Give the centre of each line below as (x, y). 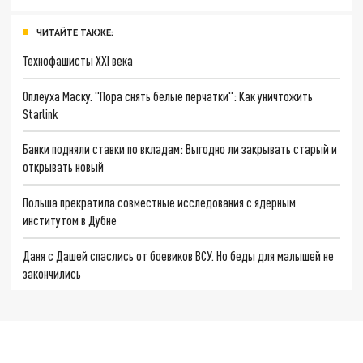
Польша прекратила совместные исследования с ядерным (160, 202)
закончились (52, 273)
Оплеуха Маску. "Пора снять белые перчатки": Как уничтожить (168, 96)
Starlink (41, 113)
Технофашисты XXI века (78, 60)
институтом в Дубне (70, 220)
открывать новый (64, 167)
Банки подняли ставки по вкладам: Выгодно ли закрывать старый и (180, 149)
